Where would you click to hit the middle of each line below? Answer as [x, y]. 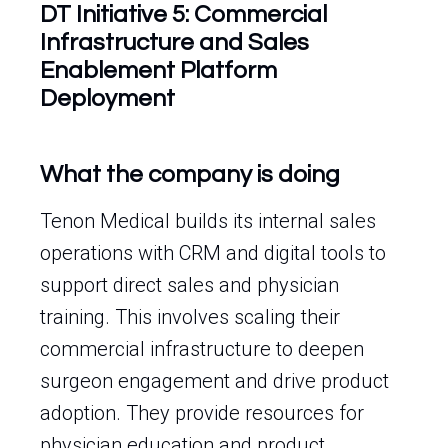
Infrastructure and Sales [174, 42]
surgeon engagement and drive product [214, 381]
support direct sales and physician [189, 285]
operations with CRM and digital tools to [213, 253]
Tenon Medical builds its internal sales [208, 221]
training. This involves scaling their [190, 317]
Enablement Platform [158, 70]
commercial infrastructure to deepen [202, 349]
